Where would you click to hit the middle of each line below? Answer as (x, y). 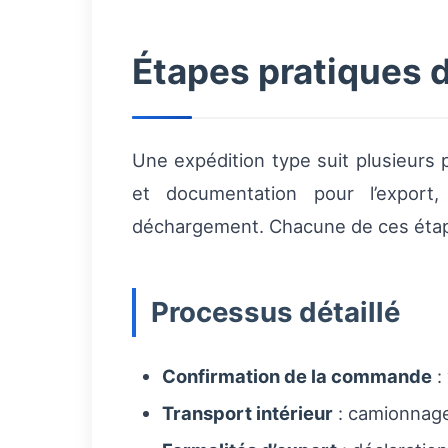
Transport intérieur (247, 413)
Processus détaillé (275, 312)
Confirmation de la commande (297, 376)
